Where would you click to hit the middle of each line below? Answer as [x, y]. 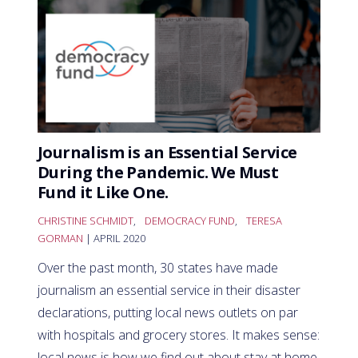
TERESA [264, 221]
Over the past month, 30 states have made [158, 268]
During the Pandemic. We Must [158, 173]
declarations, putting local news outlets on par [168, 313]
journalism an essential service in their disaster [169, 290]
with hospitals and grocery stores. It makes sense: [179, 335]
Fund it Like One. [103, 193]
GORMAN [60, 239]
